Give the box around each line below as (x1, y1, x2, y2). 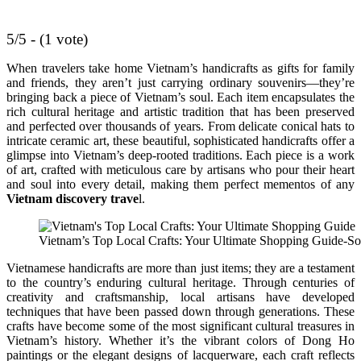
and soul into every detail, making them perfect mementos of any (6, 176, 355, 191)
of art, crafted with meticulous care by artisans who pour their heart (6, 162, 355, 176)
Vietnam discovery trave (6, 191, 139, 205)
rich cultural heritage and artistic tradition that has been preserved (6, 104, 355, 118)
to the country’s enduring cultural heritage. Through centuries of (6, 275, 355, 289)
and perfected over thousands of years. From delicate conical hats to (6, 118, 355, 133)
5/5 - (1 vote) (6, 30, 88, 48)
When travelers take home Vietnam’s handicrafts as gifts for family (6, 60, 355, 75)
